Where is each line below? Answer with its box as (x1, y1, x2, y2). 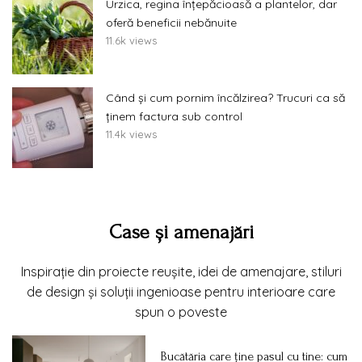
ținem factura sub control (106, 109, 242, 124)
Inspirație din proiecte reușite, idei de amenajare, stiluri (20, 263, 342, 280)
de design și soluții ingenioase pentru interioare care (27, 284, 335, 301)
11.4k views (106, 128, 157, 141)
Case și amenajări (108, 221, 254, 244)
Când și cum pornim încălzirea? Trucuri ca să (106, 90, 345, 106)
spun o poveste (135, 304, 227, 321)
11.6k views (106, 34, 157, 48)
